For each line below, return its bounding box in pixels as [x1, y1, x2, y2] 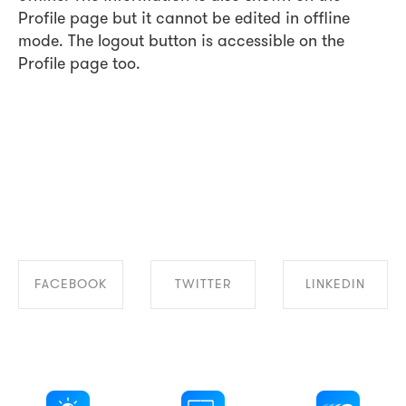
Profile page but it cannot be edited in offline [18, 12, 350, 28]
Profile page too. [18, 57, 140, 73]
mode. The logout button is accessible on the [18, 34, 344, 51]
